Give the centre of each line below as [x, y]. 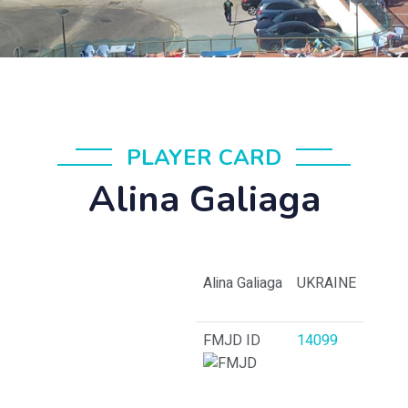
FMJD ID [232, 341]
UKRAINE [326, 283]
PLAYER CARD [204, 158]
